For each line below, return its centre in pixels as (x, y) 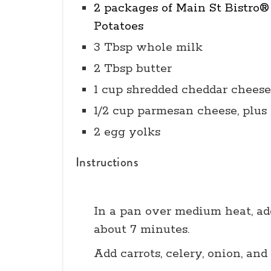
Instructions (107, 162)
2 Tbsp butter (133, 69)
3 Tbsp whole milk (148, 47)
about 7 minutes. (142, 230)
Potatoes (119, 26)
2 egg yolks (127, 132)
